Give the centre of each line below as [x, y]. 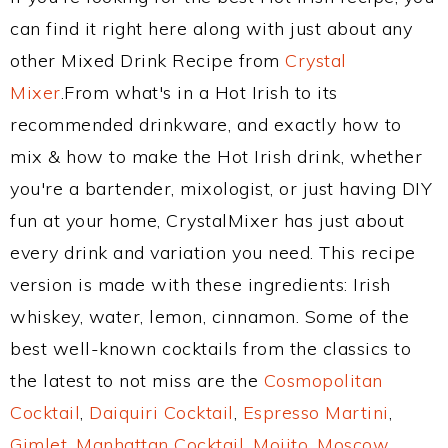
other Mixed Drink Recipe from [147, 60]
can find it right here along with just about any [211, 28]
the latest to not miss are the [137, 380]
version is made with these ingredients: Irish [200, 284]
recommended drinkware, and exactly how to [206, 124]
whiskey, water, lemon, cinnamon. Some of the [209, 316]
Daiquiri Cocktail [161, 412]
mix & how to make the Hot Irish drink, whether [216, 156]
